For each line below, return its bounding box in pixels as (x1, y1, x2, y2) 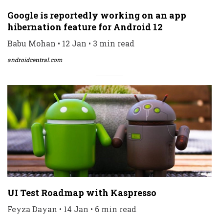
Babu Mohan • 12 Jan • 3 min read (7, 38, 134, 48)
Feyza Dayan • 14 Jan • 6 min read (7, 203, 136, 214)
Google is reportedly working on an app (7, 9, 186, 21)
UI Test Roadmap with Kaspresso (7, 186, 156, 198)
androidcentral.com (7, 55, 63, 64)
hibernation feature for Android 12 (7, 21, 163, 33)
